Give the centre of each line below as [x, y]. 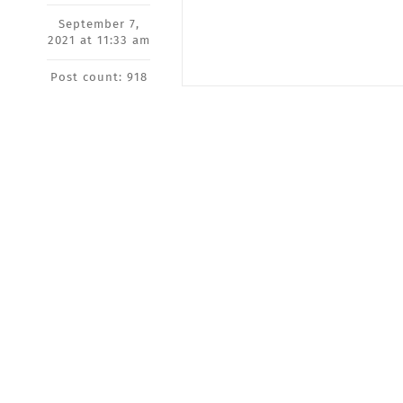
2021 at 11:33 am [99, 40]
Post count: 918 [99, 77]
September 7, [99, 24]
